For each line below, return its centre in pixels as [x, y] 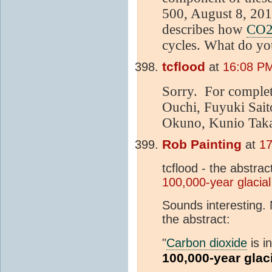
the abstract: [196, 219]
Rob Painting [202, 144]
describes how [204, 29]
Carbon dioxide [207, 243]
